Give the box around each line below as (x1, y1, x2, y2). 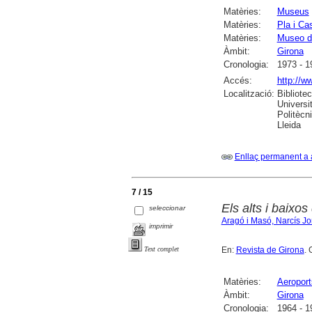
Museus (276, 6, 309, 17)
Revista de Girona (235, 244, 304, 255)
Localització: (223, 88, 274, 99)
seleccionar (149, 204, 186, 212)
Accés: (223, 75, 252, 86)
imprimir (149, 221, 173, 230)
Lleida (276, 119, 301, 130)
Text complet (144, 245, 179, 253)
